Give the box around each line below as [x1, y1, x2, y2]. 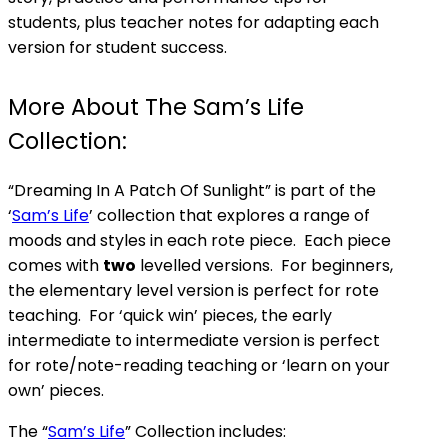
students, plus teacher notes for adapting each [8, 11, 379, 34]
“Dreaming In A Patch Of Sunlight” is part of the [8, 179, 376, 202]
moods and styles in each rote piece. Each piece [8, 229, 391, 252]
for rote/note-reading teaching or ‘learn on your [8, 354, 390, 377]
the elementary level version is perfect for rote [8, 279, 379, 302]
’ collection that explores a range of [89, 204, 370, 227]
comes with [8, 254, 103, 277]
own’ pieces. [8, 379, 104, 402]
